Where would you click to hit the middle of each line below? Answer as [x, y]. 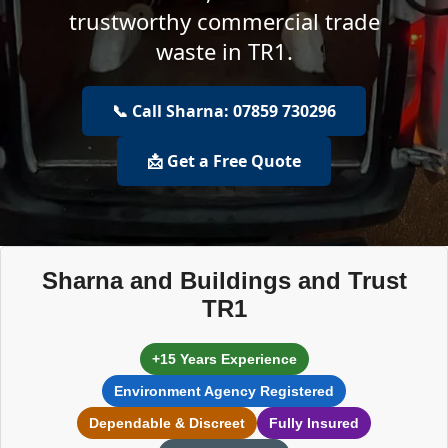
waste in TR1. [224, 51]
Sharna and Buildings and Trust [224, 280]
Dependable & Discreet [167, 423]
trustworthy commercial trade [224, 21]
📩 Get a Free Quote [224, 161]
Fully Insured [314, 423]
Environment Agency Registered [224, 391]
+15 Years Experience [224, 359]
